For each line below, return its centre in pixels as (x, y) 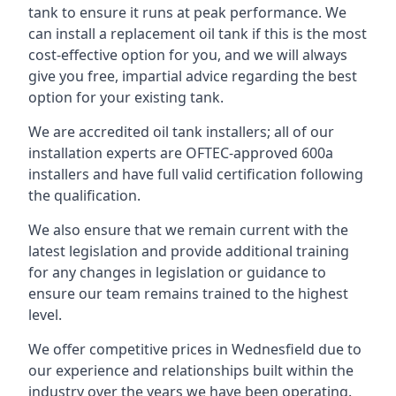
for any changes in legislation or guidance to (177, 272)
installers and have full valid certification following (196, 174)
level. (45, 315)
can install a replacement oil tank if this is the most (198, 34)
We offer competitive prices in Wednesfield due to (195, 349)
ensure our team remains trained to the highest (188, 293)
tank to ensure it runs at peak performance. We (187, 12)
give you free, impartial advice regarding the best (193, 76)
